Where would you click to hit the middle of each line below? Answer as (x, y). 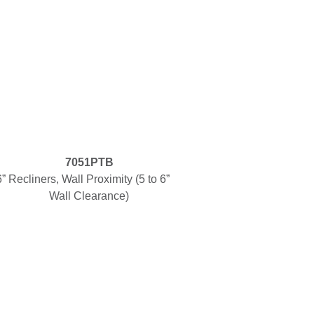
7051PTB (89, 162)
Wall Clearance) (89, 196)
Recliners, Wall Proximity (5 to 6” (89, 179)
